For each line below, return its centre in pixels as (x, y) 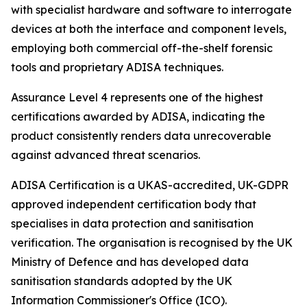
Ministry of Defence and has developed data (130, 262)
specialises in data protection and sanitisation (132, 224)
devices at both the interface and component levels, (149, 29)
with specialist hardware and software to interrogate (151, 10)
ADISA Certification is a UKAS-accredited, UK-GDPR (150, 185)
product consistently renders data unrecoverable (141, 136)
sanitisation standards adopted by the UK (122, 281)
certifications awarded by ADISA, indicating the (138, 117)
